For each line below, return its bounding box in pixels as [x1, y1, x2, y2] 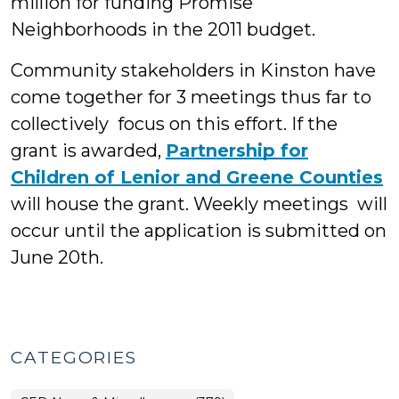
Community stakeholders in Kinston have [11, 60, 376, 81]
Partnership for [166, 140, 308, 161]
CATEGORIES [11, 347, 137, 368]
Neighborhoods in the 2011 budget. [11, 19, 315, 40]
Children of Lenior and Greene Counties [11, 167, 383, 188]
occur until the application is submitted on [11, 220, 387, 241]
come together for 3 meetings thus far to [11, 86, 371, 108]
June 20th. [11, 247, 103, 268]
